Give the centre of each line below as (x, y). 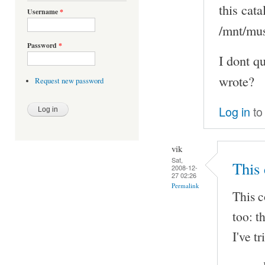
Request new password (69, 81)
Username (43, 12)
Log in (235, 112)
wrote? (237, 81)
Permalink (185, 185)
